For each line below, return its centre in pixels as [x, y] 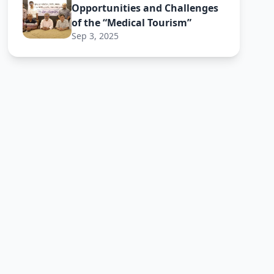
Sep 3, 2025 [95, 36]
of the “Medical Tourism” [132, 23]
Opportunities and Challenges [145, 8]
